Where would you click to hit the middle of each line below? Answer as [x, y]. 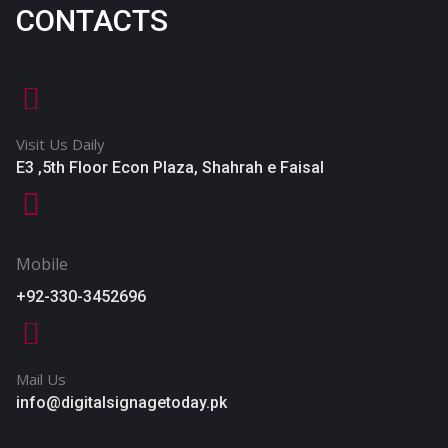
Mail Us [41, 379]
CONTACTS [92, 20]
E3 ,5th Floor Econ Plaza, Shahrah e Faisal [170, 167]
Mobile [42, 264]
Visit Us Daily [60, 144]
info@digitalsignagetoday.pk [121, 402]
